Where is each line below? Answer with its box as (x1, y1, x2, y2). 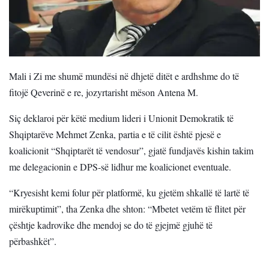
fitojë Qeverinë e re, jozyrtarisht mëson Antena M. (9, 86, 198, 99)
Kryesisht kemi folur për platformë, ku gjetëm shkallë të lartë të (13, 186, 249, 199)
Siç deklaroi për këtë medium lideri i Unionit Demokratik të (9, 112, 234, 125)
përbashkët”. (9, 235, 56, 248)
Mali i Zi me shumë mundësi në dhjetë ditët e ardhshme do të (9, 70, 239, 83)
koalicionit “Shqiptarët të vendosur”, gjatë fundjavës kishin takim (9, 144, 253, 157)
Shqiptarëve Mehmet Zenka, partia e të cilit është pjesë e (9, 128, 221, 141)
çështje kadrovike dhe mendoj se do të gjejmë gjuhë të (9, 219, 213, 232)
